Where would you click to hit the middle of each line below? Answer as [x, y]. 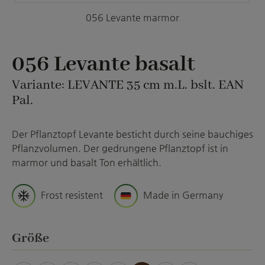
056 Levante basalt [104, 64]
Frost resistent [72, 195]
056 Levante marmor [132, 17]
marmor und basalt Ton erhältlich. [87, 162]
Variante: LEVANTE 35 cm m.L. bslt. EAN [128, 85]
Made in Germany [183, 195]
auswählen [86, 238]
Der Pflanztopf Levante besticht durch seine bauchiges [132, 134]
